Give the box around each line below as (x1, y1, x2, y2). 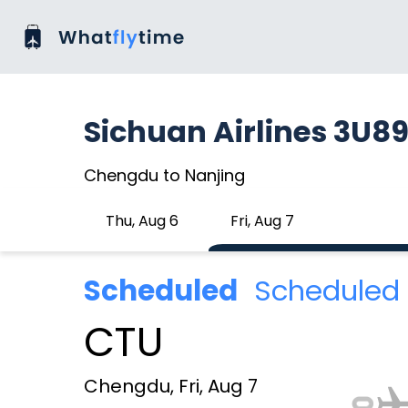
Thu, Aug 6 (106, 210, 178, 231)
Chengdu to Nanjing (84, 164, 245, 187)
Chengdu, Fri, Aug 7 (84, 373, 258, 399)
